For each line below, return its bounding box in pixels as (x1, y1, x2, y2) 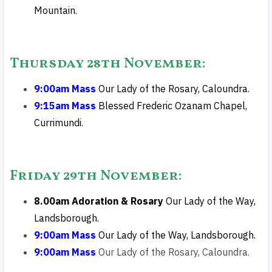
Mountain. (34, 4, 77, 16)
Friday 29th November (10, 166, 178, 186)
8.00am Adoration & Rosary (34, 195, 166, 207)
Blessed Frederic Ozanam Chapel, (98, 100, 247, 112)
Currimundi (34, 117, 81, 129)
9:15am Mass (34, 100, 98, 112)
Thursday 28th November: (10, 53, 206, 74)
